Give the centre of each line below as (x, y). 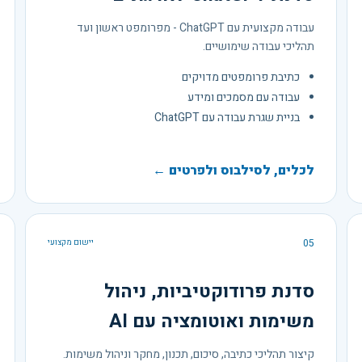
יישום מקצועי (71, 242)
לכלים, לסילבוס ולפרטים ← (233, 170)
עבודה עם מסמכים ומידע (243, 97)
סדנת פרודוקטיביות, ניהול (209, 291)
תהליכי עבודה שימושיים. (258, 46)
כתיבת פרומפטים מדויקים (240, 77)
